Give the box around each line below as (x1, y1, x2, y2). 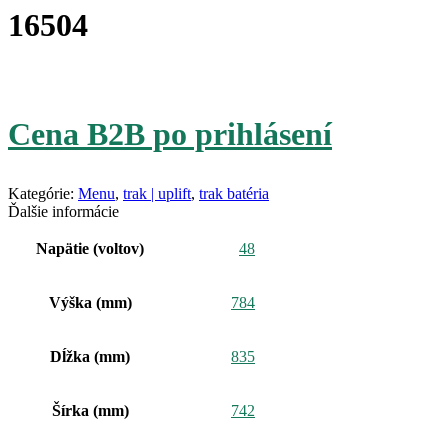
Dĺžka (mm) (50, 347, 130, 365)
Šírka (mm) (51, 401, 129, 419)
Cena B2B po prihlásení (8, 115, 332, 152)
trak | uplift (123, 184, 191, 202)
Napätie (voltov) (36, 239, 144, 257)
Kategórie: (8, 184, 78, 202)
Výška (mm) (48, 293, 132, 311)
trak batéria (199, 184, 269, 202)
